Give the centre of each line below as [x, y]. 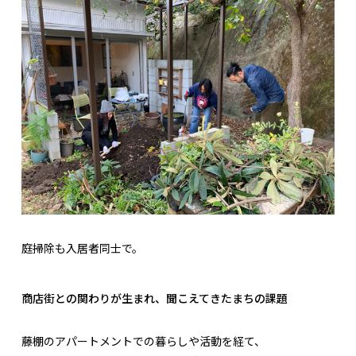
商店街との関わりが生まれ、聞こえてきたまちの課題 [155, 298]
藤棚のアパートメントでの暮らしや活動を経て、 [143, 341]
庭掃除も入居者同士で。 [82, 248]
